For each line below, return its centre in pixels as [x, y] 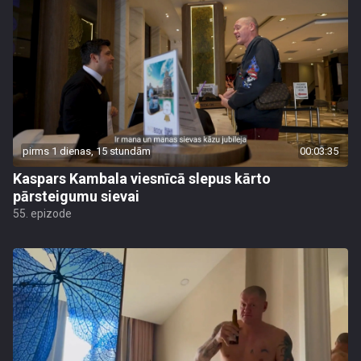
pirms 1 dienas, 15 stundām [87, 151]
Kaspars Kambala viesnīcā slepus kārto [142, 178]
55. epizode [42, 214]
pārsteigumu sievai [76, 196]
